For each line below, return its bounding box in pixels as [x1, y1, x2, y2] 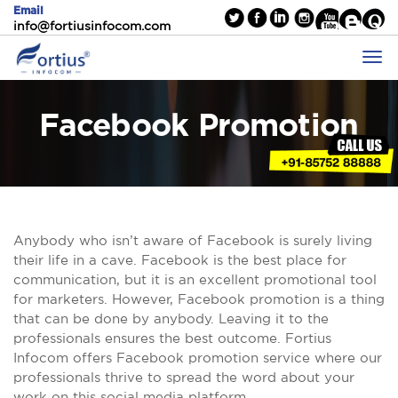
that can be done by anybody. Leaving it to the [13, 311, 329, 326]
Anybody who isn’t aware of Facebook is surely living [13, 233, 372, 248]
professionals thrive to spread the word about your [13, 370, 354, 385]
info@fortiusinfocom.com [13, 19, 171, 33]
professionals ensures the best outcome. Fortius [13, 330, 331, 346]
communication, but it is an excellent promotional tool [13, 272, 377, 287]
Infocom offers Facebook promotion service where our [13, 350, 382, 365]
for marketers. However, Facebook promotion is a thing [13, 291, 385, 306]
